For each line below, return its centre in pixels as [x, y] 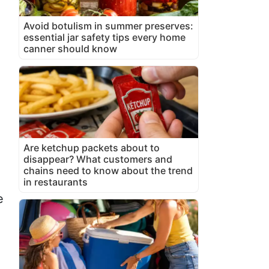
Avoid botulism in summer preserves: [108, 26]
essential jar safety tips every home [104, 37]
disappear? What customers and [98, 159]
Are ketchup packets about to [92, 147]
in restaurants [56, 182]
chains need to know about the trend [108, 170]
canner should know [70, 48]
